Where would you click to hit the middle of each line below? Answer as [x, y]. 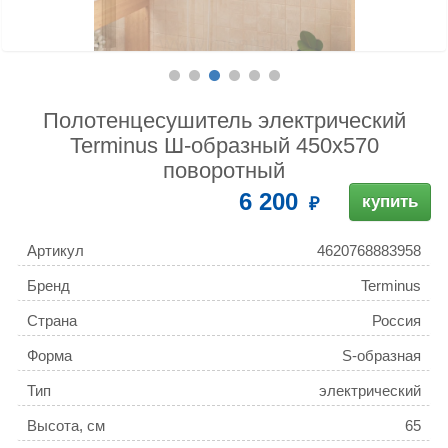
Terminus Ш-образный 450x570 [224, 146]
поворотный [224, 171]
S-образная [381, 356]
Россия [396, 321]
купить [390, 202]
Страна [52, 321]
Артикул [55, 251]
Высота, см [66, 426]
